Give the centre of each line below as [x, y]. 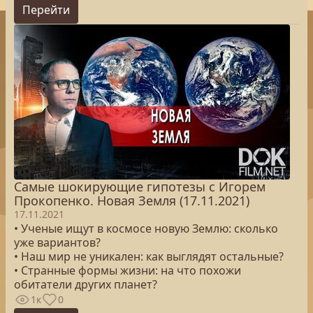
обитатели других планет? [87, 284]
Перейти [46, 10]
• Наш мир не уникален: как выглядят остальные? [149, 256]
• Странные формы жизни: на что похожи [128, 270]
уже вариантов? [57, 242]
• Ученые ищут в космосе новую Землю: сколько [146, 228]
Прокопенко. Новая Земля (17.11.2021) [132, 201]
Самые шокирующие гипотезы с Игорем [140, 187]
